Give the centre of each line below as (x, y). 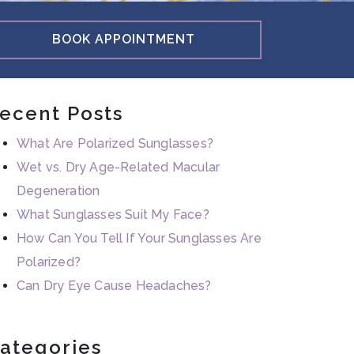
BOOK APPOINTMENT (123, 40)
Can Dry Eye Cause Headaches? (114, 285)
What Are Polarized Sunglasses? (115, 143)
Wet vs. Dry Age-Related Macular (119, 167)
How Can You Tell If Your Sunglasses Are (139, 238)
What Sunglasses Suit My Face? (113, 214)
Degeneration (58, 190)
